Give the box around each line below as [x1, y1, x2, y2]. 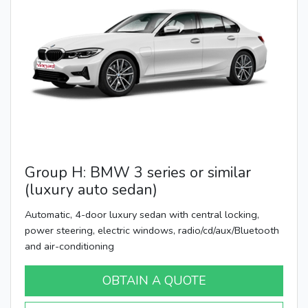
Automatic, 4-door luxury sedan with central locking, [25, 207, 259, 221]
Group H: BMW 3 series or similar [25, 162, 251, 183]
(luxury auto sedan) [25, 179, 157, 200]
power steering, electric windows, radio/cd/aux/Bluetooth [25, 223, 279, 237]
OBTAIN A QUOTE [102, 272, 206, 289]
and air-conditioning [25, 239, 114, 253]
